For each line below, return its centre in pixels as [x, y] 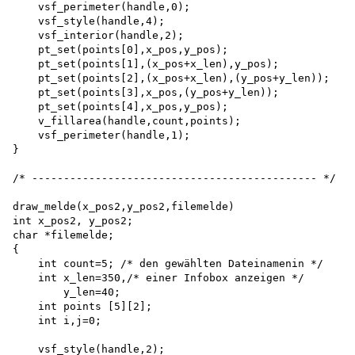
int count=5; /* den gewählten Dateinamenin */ [168, 263]
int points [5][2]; [86, 306]
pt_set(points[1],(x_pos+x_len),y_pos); [146, 63]
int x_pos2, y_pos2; [76, 220]
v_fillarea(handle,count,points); [127, 120]
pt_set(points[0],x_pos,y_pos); [120, 49]
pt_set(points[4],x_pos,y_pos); [120, 106]
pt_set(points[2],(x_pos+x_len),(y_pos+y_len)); [171, 78]
